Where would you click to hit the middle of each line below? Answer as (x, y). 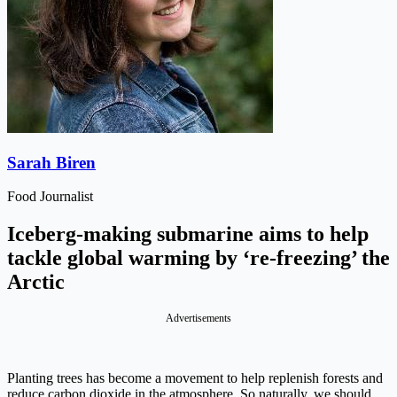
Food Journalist (50, 197)
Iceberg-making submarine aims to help (188, 234)
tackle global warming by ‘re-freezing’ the (198, 258)
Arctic (36, 282)
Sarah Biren (51, 162)
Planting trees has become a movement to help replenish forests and (195, 378)
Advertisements (198, 319)
